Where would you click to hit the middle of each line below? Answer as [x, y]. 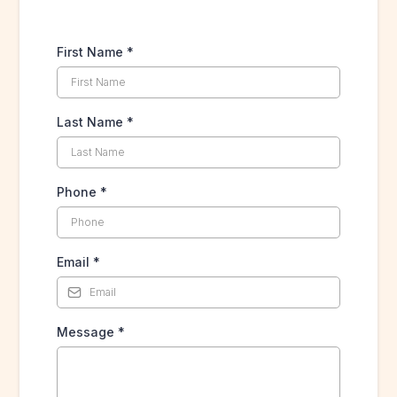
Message [88, 332]
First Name [92, 52]
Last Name [92, 122]
